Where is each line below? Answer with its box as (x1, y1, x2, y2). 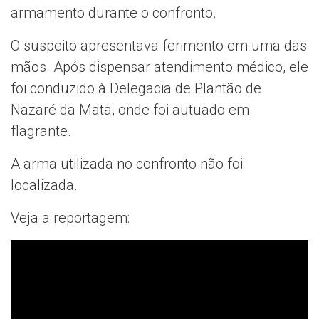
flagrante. (11, 122, 71, 140)
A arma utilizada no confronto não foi (11, 155, 243, 173)
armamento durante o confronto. (11, 4, 216, 22)
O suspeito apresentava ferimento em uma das (11, 37, 307, 55)
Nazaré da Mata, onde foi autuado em (11, 101, 249, 119)
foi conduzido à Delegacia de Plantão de (11, 80, 261, 98)
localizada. (11, 177, 78, 194)
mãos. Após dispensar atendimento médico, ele (11, 58, 308, 76)
